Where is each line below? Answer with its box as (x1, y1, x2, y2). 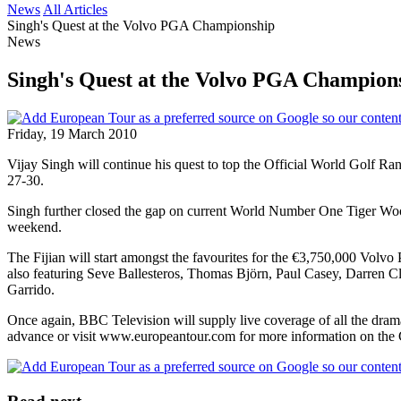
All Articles (43, 2, 107, 17)
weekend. (7, 218, 62, 235)
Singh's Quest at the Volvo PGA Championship (7, 18, 275, 33)
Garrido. (7, 281, 55, 297)
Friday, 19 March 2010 (7, 125, 137, 141)
